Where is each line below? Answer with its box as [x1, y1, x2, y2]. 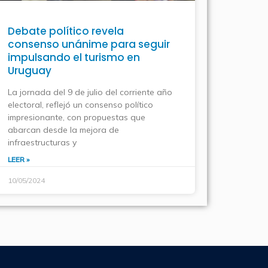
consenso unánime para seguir [7, 37, 170, 52]
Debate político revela [7, 24, 124, 39]
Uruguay [7, 63, 51, 78]
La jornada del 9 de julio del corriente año [7, 87, 172, 98]
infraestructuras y [7, 137, 77, 148]
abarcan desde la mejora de [7, 124, 119, 136]
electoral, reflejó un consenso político [7, 99, 153, 111]
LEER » [7, 155, 29, 165]
